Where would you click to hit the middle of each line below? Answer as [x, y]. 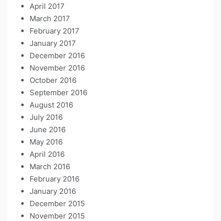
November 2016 [57, 68]
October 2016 [53, 80]
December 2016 [57, 55]
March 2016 [50, 166]
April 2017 [47, 6]
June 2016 [48, 129]
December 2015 [57, 203]
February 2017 [55, 31]
